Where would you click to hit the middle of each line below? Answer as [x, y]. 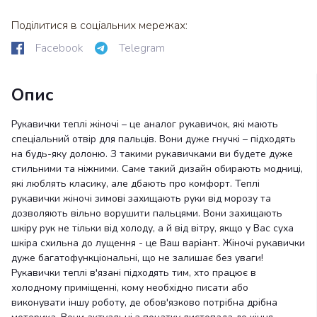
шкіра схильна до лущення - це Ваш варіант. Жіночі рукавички [158, 243]
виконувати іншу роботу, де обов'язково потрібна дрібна [144, 302]
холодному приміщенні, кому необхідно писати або [130, 288]
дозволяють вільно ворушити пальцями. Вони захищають [147, 213]
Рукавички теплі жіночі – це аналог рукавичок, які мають [145, 124]
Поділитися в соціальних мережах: [99, 25]
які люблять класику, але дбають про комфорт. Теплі [136, 184]
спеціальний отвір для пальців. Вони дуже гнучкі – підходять [154, 139]
